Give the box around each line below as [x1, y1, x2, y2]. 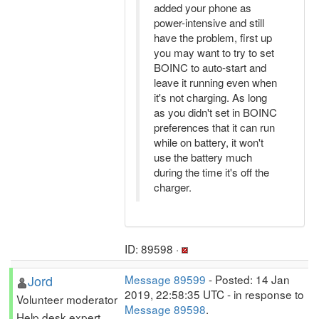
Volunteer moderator [16, 291, 117, 307]
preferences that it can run [154, 120, 275, 135]
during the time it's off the [154, 164, 269, 179]
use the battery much [154, 150, 252, 164]
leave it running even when [154, 75, 277, 90]
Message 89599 [125, 271, 206, 287]
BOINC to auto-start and [154, 60, 266, 75]
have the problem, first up [154, 30, 272, 45]
